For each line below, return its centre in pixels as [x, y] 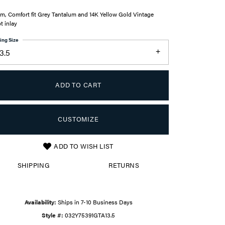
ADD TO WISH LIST [84, 146]
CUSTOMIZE [78, 119]
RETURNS [124, 165]
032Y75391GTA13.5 [90, 215]
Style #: [52, 215]
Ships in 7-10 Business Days [95, 202]
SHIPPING [34, 165]
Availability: [40, 202]
